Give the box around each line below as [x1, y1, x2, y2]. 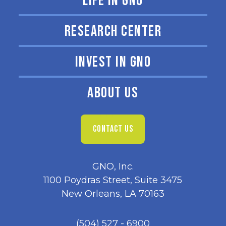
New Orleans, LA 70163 [61, 188, 164, 199]
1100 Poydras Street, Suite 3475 [43, 175, 183, 186]
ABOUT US [87, 84, 139, 102]
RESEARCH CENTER [64, 22, 162, 40]
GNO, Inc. [92, 161, 134, 172]
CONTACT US [93, 124, 133, 134]
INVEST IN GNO [75, 53, 151, 71]
